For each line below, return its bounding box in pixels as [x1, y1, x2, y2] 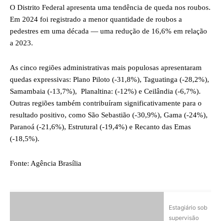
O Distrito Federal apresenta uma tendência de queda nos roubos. [10, 3, 211, 11]
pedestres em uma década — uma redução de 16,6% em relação [10, 27, 207, 35]
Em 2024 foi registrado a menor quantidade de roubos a [10, 15, 182, 23]
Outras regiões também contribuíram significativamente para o [10, 99, 202, 107]
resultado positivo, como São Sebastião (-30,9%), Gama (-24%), [10, 110, 208, 119]
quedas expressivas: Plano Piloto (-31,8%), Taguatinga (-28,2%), [10, 75, 209, 83]
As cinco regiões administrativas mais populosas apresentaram [10, 63, 202, 72]
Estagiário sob [169, 203, 207, 211]
